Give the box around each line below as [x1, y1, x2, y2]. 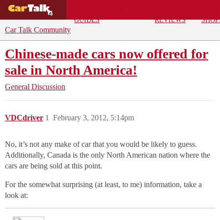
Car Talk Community [5, 26, 71, 34]
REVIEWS [154, 15, 186, 24]
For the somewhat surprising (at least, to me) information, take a [5, 180, 202, 189]
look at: [5, 191, 28, 199]
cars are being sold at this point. [5, 162, 102, 170]
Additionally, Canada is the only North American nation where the [5, 151, 210, 159]
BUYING [74, 5, 101, 14]
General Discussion [5, 82, 65, 91]
